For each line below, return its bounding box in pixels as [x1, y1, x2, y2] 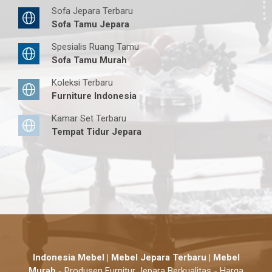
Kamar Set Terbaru [52, 112, 126, 124]
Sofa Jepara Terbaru [52, 5, 133, 16]
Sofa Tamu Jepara [52, 18, 129, 30]
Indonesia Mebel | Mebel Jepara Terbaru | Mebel [32, 251, 240, 263]
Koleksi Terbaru [52, 76, 113, 88]
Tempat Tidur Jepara [52, 126, 141, 137]
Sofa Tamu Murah [52, 54, 127, 66]
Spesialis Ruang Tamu [52, 41, 139, 52]
